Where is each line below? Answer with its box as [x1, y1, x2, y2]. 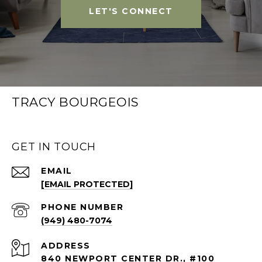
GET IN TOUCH [12, 140, 96, 154]
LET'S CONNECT [89, 6, 173, 17]
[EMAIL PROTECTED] [41, 179, 133, 190]
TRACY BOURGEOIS [12, 95, 139, 110]
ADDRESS [41, 240, 91, 251]
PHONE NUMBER [41, 202, 123, 213]
